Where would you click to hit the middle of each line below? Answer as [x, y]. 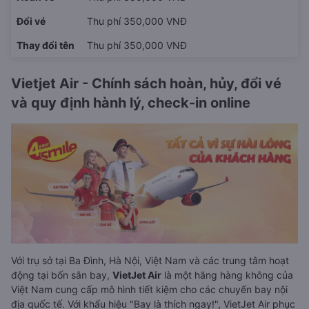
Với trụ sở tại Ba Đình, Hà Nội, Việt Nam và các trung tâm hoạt [150, 260]
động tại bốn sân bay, [62, 275]
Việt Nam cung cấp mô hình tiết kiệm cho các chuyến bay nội [149, 289]
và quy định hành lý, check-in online [131, 102]
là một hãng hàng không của [227, 275]
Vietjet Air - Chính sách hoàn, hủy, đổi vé [146, 83]
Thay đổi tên [46, 45]
